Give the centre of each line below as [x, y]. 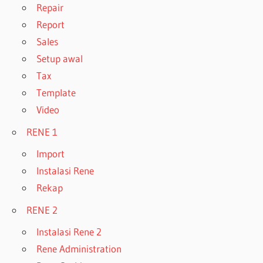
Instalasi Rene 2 [69, 232]
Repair [50, 8]
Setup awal [60, 59]
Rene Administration [79, 249]
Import [51, 154]
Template [56, 93]
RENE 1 [42, 131]
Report [51, 25]
